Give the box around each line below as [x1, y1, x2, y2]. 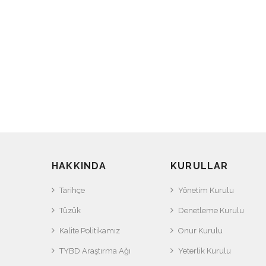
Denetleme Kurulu [178, 205, 244, 215]
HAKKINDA [52, 160, 107, 172]
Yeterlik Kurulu [178, 246, 231, 255]
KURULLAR [170, 160, 229, 172]
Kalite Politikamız [59, 226, 120, 235]
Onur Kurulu [178, 226, 223, 235]
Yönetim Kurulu [178, 185, 234, 195]
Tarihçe [59, 185, 85, 195]
